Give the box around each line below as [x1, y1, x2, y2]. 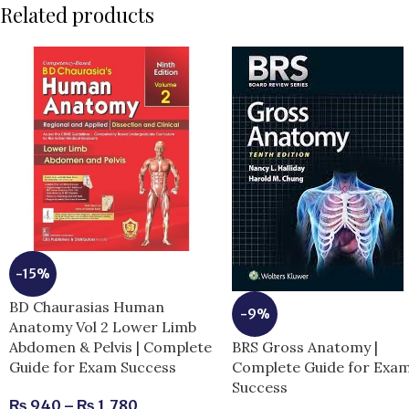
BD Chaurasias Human [9, 298, 164, 317]
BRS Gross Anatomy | [232, 337, 379, 356]
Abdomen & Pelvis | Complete [9, 338, 212, 357]
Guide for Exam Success [9, 358, 176, 377]
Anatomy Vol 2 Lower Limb [9, 318, 196, 337]
